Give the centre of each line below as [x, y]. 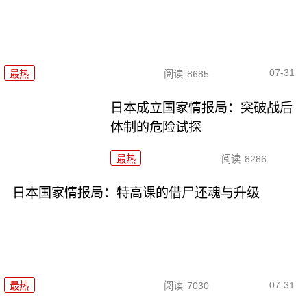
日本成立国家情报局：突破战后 [202, 108]
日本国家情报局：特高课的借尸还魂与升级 [136, 193]
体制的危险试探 [156, 127]
